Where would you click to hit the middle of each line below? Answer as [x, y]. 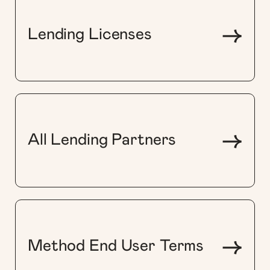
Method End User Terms [116, 246]
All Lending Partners [102, 140]
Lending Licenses [90, 34]
